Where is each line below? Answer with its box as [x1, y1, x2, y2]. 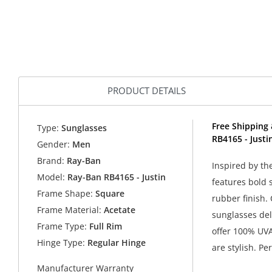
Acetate [101, 203, 136, 216]
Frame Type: [37, 220, 87, 232]
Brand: [37, 154, 65, 166]
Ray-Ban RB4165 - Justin [67, 171, 166, 183]
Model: [37, 171, 66, 183]
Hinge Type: [37, 236, 86, 248]
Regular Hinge [85, 236, 146, 248]
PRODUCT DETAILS [107, 84, 186, 97]
